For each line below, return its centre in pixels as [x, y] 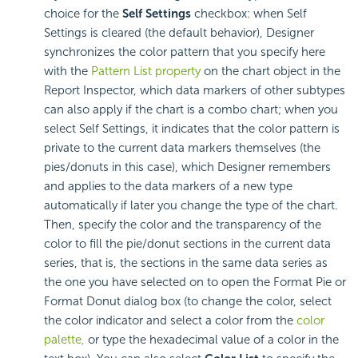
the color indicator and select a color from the [170, 321]
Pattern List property [146, 72]
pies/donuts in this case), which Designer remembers [187, 167]
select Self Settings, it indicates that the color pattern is [192, 129]
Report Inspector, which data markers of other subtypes [195, 91]
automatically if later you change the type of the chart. [191, 206]
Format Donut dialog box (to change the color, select [188, 302]
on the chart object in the [270, 72]
